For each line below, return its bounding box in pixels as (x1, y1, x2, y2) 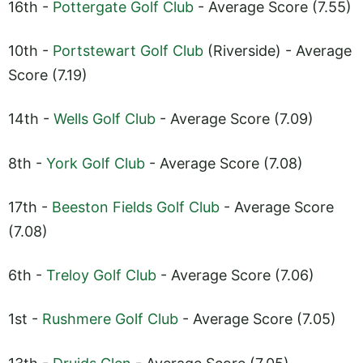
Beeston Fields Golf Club (52, 198, 220, 216)
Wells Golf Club (53, 110, 156, 128)
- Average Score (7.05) (178, 310, 336, 328)
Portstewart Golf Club (53, 41, 203, 59)
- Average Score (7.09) (156, 110, 314, 128)
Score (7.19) (8, 66, 88, 83)
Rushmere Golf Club (42, 310, 178, 328)
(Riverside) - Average (203, 41, 352, 59)
